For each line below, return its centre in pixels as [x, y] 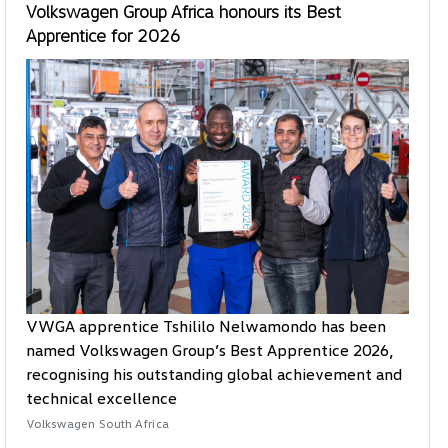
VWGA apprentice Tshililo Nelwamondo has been [205, 326]
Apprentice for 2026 [103, 34]
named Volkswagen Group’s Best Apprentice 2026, [209, 350]
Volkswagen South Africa [97, 424]
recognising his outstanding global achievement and [213, 374]
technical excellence [101, 398]
